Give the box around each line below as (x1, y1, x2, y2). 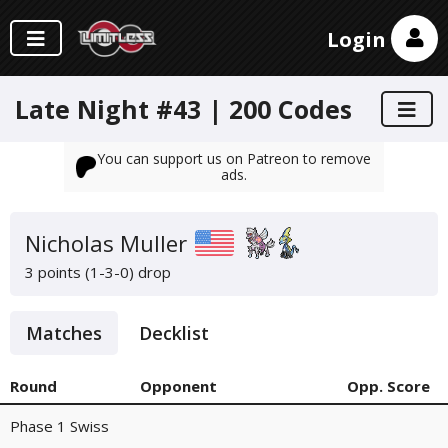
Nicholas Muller (25, 227, 187, 258)
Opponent (140, 376, 217, 396)
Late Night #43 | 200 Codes (15, 92, 352, 126)
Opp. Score (347, 376, 430, 396)
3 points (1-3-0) (25, 262, 134, 282)
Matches (26, 321, 102, 345)
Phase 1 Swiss (10, 416, 109, 436)
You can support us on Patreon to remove (96, 149, 371, 168)
